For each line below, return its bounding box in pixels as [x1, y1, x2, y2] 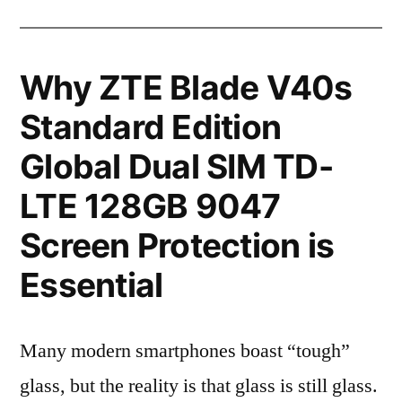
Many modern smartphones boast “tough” [20, 338, 350, 363]
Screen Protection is [20, 225, 335, 266]
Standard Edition [20, 107, 282, 147]
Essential [20, 265, 163, 305]
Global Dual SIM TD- [20, 146, 333, 187]
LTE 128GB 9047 [20, 186, 281, 226]
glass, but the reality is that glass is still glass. [20, 373, 378, 398]
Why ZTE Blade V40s [20, 67, 353, 108]
